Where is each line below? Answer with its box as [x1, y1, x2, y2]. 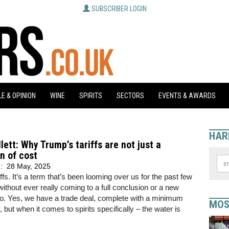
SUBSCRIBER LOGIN [91, 5, 147, 13]
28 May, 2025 [7, 162, 51, 170]
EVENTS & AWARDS [158, 91, 216, 100]
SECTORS [117, 91, 144, 100]
